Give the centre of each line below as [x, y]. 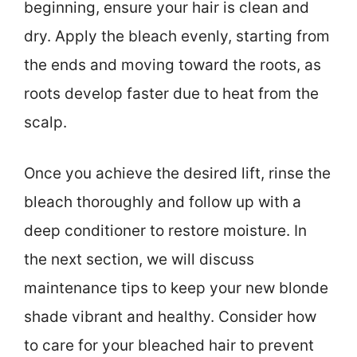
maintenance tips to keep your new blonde [176, 288]
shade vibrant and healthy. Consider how [170, 317]
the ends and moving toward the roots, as [173, 65]
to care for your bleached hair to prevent [169, 346]
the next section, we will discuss [139, 260]
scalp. [45, 122]
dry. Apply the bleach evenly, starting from [177, 36]
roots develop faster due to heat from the [171, 93]
